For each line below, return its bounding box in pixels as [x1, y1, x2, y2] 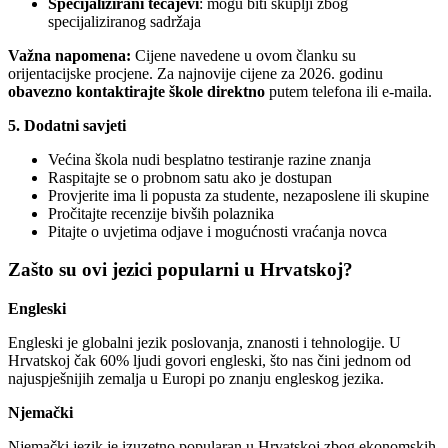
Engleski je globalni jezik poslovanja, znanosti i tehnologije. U [8, 334, 401, 352]
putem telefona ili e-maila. [265, 82, 432, 100]
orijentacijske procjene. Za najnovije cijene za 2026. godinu [8, 64, 383, 82]
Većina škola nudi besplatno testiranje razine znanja [48, 150, 371, 168]
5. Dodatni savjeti [8, 116, 126, 134]
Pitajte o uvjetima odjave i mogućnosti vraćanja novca [48, 222, 387, 240]
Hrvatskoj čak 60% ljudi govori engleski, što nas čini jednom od [8, 352, 411, 370]
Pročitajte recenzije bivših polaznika [48, 204, 274, 222]
